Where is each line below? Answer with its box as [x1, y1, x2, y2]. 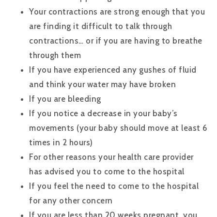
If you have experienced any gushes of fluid [29, 64, 197, 75]
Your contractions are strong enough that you [29, 6, 205, 16]
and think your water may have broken [29, 79, 178, 89]
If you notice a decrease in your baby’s [29, 108, 178, 118]
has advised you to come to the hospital [29, 166, 189, 176]
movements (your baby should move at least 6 [29, 123, 207, 133]
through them [29, 50, 85, 60]
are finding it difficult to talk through [29, 21, 172, 31]
